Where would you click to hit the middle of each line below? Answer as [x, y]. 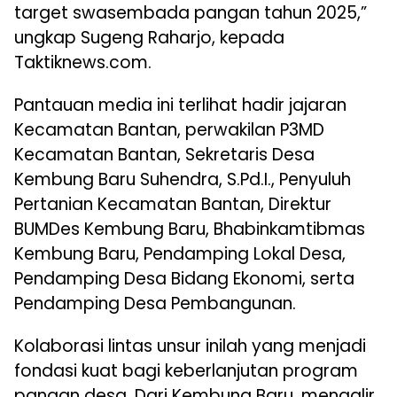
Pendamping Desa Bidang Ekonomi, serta [184, 279]
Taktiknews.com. [83, 63]
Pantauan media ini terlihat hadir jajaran [180, 105]
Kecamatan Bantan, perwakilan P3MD [169, 130]
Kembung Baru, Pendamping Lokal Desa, [180, 254]
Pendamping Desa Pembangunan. [155, 304]
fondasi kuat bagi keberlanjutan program [186, 371]
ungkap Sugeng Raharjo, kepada [149, 38]
